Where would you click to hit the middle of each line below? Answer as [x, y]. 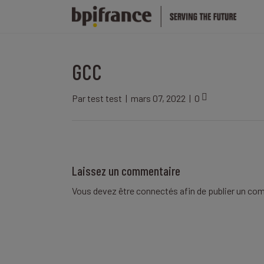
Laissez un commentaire [126, 170]
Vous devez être [104, 190]
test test [105, 98]
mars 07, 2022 [158, 98]
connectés [157, 190]
